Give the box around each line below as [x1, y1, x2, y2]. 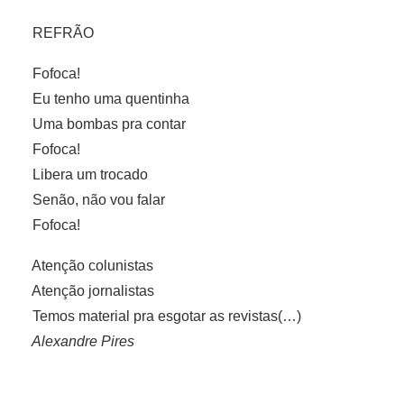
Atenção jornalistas [18, 282, 154, 298]
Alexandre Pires [18, 333, 134, 349]
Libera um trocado [18, 166, 151, 182]
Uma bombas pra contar [18, 115, 186, 132]
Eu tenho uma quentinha [18, 90, 189, 106]
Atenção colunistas [18, 257, 153, 273]
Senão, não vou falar [18, 191, 165, 207]
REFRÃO [18, 24, 94, 41]
